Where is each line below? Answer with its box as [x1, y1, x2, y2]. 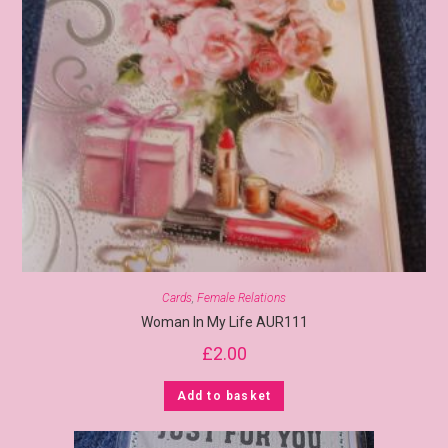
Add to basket [176, 389, 272, 404]
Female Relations [197, 291, 286, 306]
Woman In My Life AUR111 [140, 314, 308, 331]
